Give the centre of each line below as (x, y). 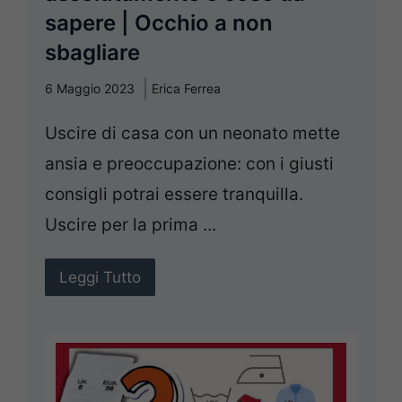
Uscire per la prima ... (131, 225)
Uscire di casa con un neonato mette (192, 134)
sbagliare (92, 53)
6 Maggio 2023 (90, 89)
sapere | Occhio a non (159, 23)
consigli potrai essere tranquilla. (174, 195)
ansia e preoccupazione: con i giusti (189, 164)
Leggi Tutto (100, 278)
